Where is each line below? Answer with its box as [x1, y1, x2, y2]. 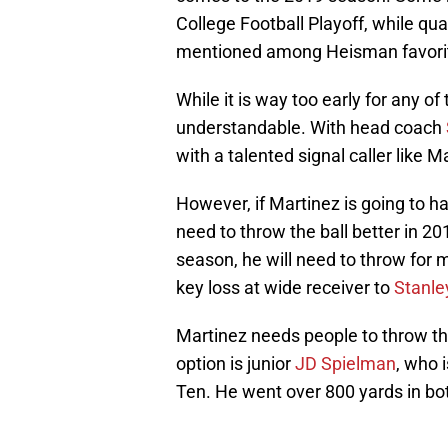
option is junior [176, 353, 295, 375]
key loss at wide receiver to [176, 277, 394, 299]
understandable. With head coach [176, 117, 446, 139]
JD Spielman [295, 353, 396, 375]
